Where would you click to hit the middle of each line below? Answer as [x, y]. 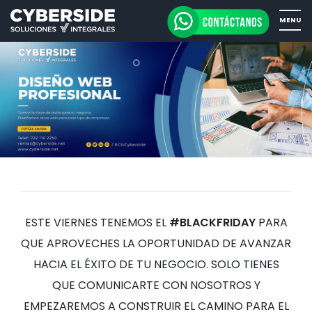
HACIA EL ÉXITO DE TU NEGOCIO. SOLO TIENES [156, 264]
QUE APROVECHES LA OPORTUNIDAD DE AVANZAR [156, 243]
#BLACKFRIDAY [212, 222]
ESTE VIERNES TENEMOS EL [97, 222]
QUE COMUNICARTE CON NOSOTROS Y [156, 285]
